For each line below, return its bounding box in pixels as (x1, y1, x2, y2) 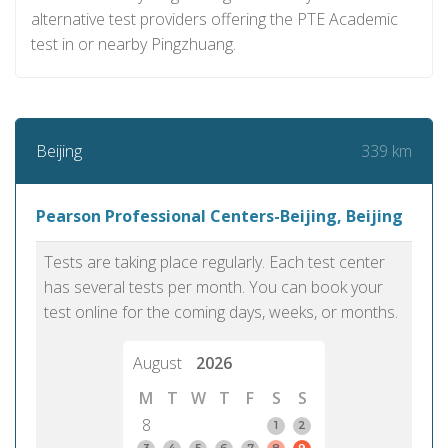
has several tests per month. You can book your (44, 276, 383, 298)
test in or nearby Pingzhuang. (31, 33, 236, 55)
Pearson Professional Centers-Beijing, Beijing (36, 205, 403, 227)
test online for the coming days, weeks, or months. (44, 301, 398, 323)
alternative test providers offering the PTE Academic (31, 8, 398, 30)
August (133, 352, 186, 374)
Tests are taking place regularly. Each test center (44, 251, 385, 273)
